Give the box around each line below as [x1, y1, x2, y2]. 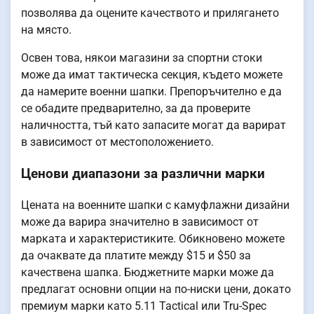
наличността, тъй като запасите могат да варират [21, 118, 286, 132]
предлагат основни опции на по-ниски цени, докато [21, 282, 291, 296]
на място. [21, 23, 71, 37]
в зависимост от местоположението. [21, 135, 214, 149]
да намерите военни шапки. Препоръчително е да [21, 85, 282, 99]
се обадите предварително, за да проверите [21, 102, 250, 116]
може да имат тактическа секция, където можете [21, 68, 282, 82]
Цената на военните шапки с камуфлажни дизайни [21, 198, 289, 212]
